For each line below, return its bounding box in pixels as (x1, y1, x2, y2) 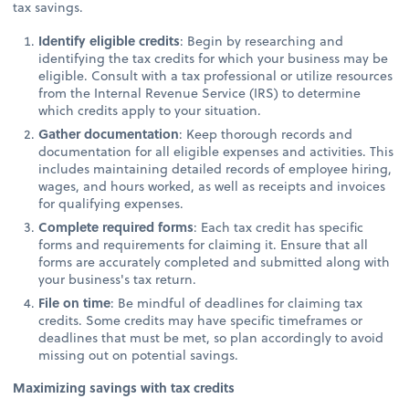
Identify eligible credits (38, 30, 181, 50)
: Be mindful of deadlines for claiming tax (110, 293, 363, 313)
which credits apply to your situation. (38, 100, 262, 120)
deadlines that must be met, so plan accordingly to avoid (38, 328, 384, 348)
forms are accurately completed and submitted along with (38, 252, 391, 271)
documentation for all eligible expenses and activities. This (38, 141, 394, 161)
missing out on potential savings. (38, 345, 239, 365)
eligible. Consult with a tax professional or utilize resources (38, 65, 393, 85)
